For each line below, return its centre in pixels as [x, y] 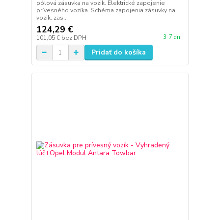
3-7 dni [172, 37]
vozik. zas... [52, 18]
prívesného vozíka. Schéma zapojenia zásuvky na [106, 11]
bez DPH [74, 38]
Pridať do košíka [118, 53]
